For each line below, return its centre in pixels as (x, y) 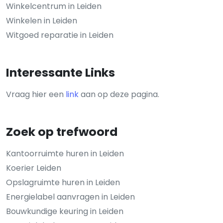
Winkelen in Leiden (42, 21)
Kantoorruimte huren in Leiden (65, 154)
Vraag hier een (36, 94)
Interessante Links (60, 72)
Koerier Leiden (34, 168)
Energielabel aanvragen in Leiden (70, 197)
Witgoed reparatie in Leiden (60, 35)
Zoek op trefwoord (62, 132)
